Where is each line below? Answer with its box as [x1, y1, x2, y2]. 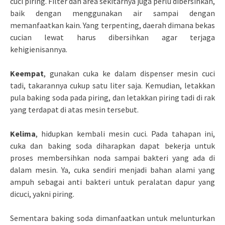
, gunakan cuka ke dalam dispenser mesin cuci [44, 68, 215, 78]
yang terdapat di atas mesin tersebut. [10, 104, 139, 115]
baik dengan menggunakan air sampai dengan [10, 8, 215, 18]
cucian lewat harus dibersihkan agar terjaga [10, 32, 215, 42]
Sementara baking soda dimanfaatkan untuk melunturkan [10, 212, 215, 223]
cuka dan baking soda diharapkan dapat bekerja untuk [10, 140, 215, 151]
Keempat [10, 68, 44, 78]
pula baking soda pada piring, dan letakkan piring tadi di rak [10, 92, 215, 102]
